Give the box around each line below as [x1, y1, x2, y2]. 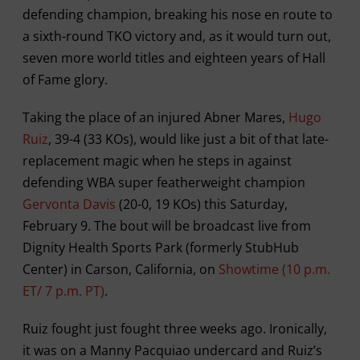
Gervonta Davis [22, 194, 116, 213]
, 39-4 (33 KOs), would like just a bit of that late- [47, 129, 329, 148]
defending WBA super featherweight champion [22, 173, 305, 191]
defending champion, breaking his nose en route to [22, 5, 333, 23]
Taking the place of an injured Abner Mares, [22, 108, 288, 126]
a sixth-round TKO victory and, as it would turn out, [22, 27, 331, 45]
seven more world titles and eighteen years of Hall [22, 48, 325, 67]
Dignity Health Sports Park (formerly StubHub [22, 238, 299, 256]
